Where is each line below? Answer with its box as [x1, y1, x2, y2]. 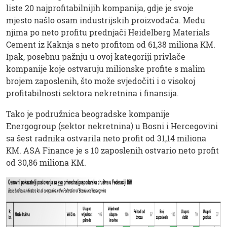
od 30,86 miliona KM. [6, 157, 86, 168]
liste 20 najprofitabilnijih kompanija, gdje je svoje [6, 2, 194, 13]
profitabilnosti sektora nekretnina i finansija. [6, 87, 179, 98]
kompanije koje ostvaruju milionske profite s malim [6, 63, 205, 74]
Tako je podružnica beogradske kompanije [6, 108, 170, 119]
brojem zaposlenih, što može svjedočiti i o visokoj [6, 75, 195, 86]
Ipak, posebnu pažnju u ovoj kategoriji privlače [6, 51, 185, 62]
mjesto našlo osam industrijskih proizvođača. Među [6, 14, 205, 25]
